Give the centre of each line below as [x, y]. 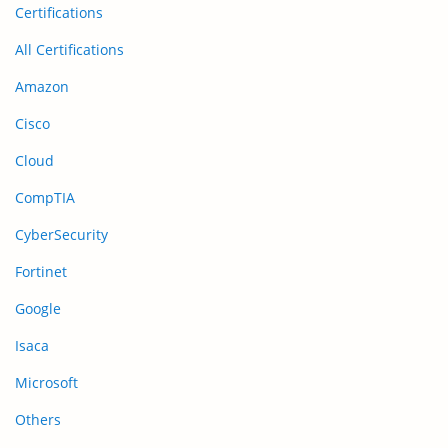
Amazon [42, 86]
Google [38, 308]
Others [38, 419]
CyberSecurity [61, 234]
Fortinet [41, 271]
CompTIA [45, 197]
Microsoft [46, 382]
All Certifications [69, 49]
